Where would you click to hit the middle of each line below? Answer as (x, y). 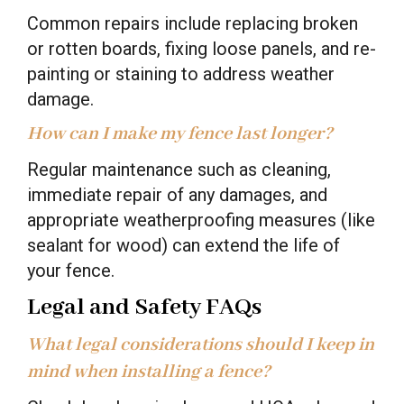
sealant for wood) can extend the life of (184, 245)
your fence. (71, 270)
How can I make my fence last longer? (180, 133)
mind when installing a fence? (149, 372)
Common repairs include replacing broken (193, 23)
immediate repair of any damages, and (177, 194)
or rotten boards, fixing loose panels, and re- (202, 48)
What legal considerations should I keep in (201, 344)
